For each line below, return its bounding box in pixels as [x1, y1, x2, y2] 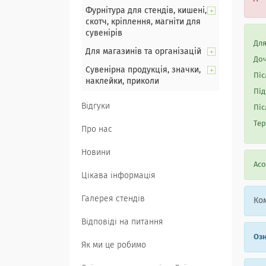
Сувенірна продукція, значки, [85, 66, 201, 74]
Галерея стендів [81, 195, 145, 203]
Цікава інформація [81, 172, 156, 180]
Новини [81, 148, 110, 157]
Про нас [81, 125, 112, 134]
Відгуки [81, 102, 110, 110]
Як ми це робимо [81, 241, 146, 249]
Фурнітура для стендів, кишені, [85, 7, 207, 15]
